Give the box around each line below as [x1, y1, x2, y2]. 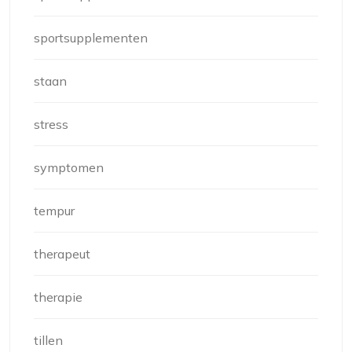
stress [34, 116, 68, 132]
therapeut [34, 246, 90, 262]
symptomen [34, 159, 104, 175]
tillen [34, 332, 63, 348]
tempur [34, 203, 75, 218]
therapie [34, 289, 82, 305]
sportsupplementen [34, 30, 148, 46]
